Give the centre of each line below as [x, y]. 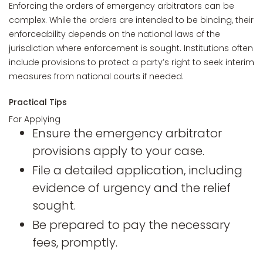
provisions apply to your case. [118, 151]
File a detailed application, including [137, 170]
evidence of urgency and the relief [131, 188]
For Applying [35, 119]
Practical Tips [38, 102]
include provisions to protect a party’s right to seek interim [131, 62]
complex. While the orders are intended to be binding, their [131, 20]
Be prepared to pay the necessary [131, 225]
